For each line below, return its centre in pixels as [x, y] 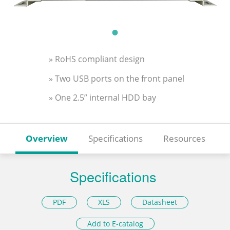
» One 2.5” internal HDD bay [102, 98]
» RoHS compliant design [97, 59]
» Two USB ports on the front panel [117, 78]
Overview [47, 139]
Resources [184, 139]
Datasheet [160, 202]
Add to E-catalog [115, 224]
